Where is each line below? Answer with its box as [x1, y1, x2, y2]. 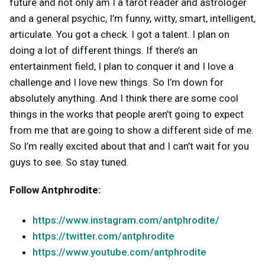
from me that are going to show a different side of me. [9, 124, 254, 136]
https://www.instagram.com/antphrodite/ [33, 214, 219, 226]
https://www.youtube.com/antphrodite [33, 245, 206, 258]
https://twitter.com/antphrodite [33, 230, 174, 242]
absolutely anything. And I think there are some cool [9, 92, 238, 104]
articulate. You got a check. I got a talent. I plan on [9, 28, 230, 40]
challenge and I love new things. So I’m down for [9, 76, 224, 88]
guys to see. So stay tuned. [9, 156, 129, 168]
